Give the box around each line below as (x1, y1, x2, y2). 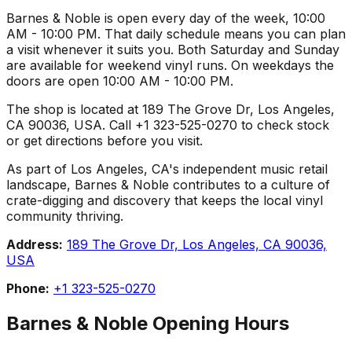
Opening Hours (148, 311, 289, 335)
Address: (6, 236, 63, 252)
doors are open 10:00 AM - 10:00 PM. (6, 72, 233, 89)
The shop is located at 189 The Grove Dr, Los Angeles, (6, 101, 335, 117)
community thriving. (6, 207, 123, 224)
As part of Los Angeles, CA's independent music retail (6, 160, 328, 177)
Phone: (6, 280, 49, 296)
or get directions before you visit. (6, 132, 203, 148)
